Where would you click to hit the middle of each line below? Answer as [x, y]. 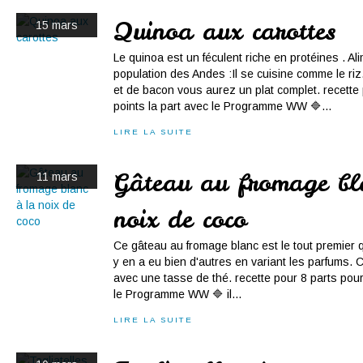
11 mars [57, 177]
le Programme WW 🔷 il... [177, 294]
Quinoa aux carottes [225, 31]
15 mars [57, 25]
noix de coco [180, 219]
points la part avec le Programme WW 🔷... [222, 106]
